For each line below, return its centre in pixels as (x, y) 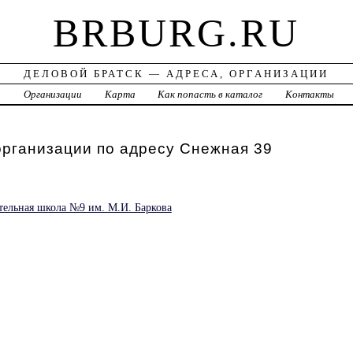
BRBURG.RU (176, 33)
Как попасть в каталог (210, 95)
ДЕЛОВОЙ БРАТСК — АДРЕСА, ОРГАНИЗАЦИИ (176, 74)
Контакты (310, 95)
